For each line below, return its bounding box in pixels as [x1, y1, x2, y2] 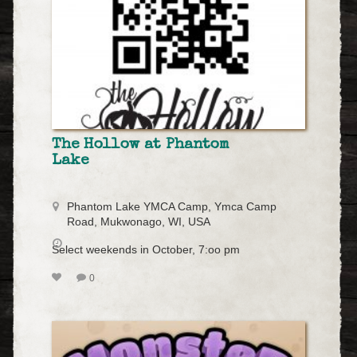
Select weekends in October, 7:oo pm [52, 243, 240, 256]
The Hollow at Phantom [52, 136, 229, 153]
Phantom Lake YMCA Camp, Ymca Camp [67, 200, 277, 213]
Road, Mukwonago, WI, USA [67, 215, 210, 228]
